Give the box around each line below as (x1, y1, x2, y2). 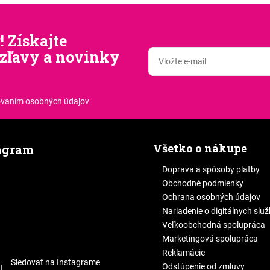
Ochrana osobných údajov (162, 192, 260, 202)
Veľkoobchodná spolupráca (162, 220, 265, 230)
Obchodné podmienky (162, 178, 243, 189)
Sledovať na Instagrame (10, 257, 100, 267)
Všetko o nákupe (153, 141, 247, 156)
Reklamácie (162, 248, 205, 258)
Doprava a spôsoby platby (162, 165, 260, 175)
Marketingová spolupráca (162, 234, 258, 244)
